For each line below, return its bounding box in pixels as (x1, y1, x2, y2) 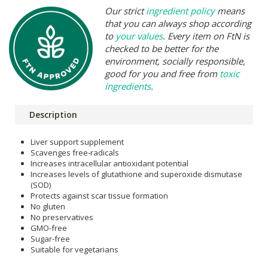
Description (29, 108, 77, 120)
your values (115, 29, 163, 42)
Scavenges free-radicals (31, 147, 119, 158)
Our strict (105, 4, 146, 17)
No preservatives (31, 211, 93, 223)
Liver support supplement (31, 136, 124, 147)
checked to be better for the (105, 42, 218, 54)
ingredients (105, 80, 151, 92)
